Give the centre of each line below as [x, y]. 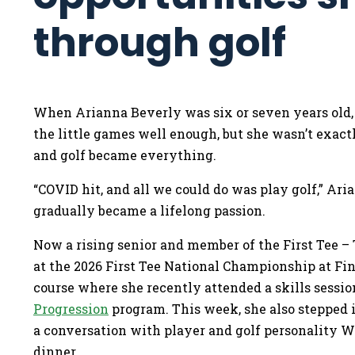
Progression [71, 309]
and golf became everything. [125, 155]
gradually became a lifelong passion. [149, 210]
